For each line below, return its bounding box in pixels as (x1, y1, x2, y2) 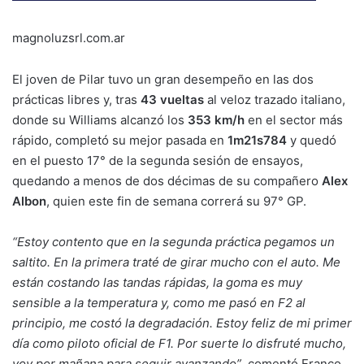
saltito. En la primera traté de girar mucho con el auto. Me (12, 254, 340, 271)
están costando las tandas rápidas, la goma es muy (12, 275, 302, 291)
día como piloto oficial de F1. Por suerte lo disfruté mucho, (12, 336, 346, 352)
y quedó (287, 132, 336, 149)
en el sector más (245, 112, 343, 128)
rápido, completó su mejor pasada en (12, 132, 227, 149)
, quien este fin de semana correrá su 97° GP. (46, 193, 306, 210)
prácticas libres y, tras (12, 92, 141, 108)
